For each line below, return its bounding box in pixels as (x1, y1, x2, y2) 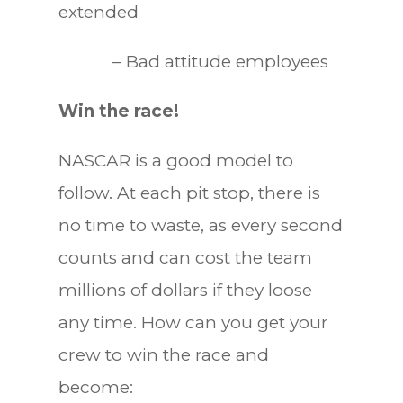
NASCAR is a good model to (58, 149, 293, 171)
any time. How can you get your (58, 311, 328, 333)
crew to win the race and (58, 344, 269, 365)
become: (58, 376, 133, 398)
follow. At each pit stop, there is (58, 182, 320, 203)
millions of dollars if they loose (58, 279, 312, 300)
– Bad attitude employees (58, 50, 328, 72)
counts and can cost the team (58, 246, 312, 268)
